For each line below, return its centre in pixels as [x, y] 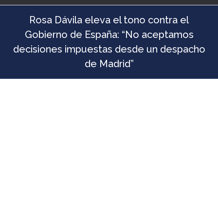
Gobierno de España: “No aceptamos [109, 58]
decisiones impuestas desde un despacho [109, 73]
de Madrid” [109, 88]
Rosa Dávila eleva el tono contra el [109, 44]
